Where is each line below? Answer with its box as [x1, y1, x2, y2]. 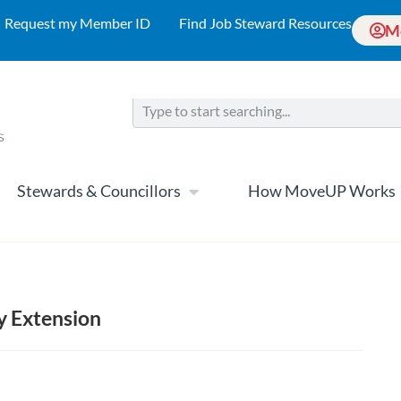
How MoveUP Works [248, 181, 396, 201]
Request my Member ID [4, 14, 150, 31]
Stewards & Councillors [17, 181, 181, 201]
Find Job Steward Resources [179, 14, 352, 31]
